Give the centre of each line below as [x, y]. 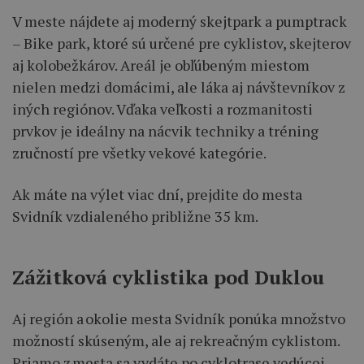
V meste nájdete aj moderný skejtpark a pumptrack [180, 21]
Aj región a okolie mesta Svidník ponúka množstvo [179, 318]
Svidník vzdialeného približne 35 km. [135, 216]
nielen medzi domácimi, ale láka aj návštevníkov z [179, 87]
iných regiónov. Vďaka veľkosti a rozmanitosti [162, 108]
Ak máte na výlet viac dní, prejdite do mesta [157, 194]
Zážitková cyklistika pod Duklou [168, 277]
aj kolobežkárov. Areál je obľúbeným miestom [161, 65]
